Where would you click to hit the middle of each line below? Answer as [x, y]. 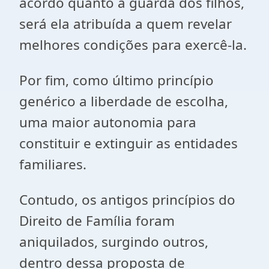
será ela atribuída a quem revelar [125, 24]
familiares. [53, 164]
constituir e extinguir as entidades [128, 143]
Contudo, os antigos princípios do [127, 200]
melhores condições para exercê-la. [133, 45]
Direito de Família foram [97, 221]
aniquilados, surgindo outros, [114, 242]
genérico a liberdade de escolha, [124, 101]
